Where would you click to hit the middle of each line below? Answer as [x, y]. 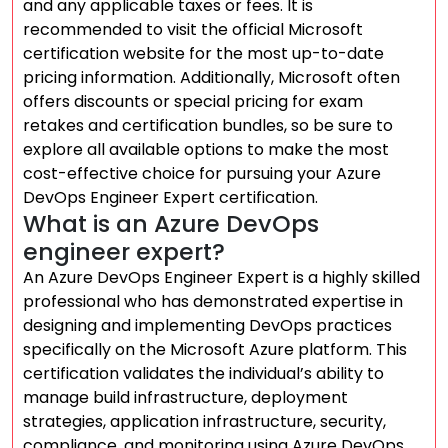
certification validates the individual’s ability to [203, 373]
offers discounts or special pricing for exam [193, 101]
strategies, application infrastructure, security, [204, 421]
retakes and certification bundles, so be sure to [208, 125]
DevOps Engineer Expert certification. [170, 197]
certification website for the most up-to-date [203, 53]
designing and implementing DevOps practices [207, 325]
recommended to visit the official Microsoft [193, 29]
